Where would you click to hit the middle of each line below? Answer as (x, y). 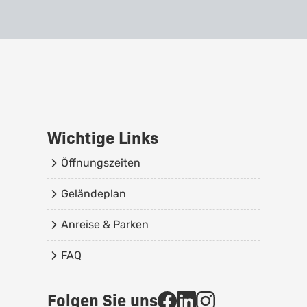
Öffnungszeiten (100, 163)
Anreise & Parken (105, 224)
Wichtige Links (102, 138)
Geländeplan (93, 194)
